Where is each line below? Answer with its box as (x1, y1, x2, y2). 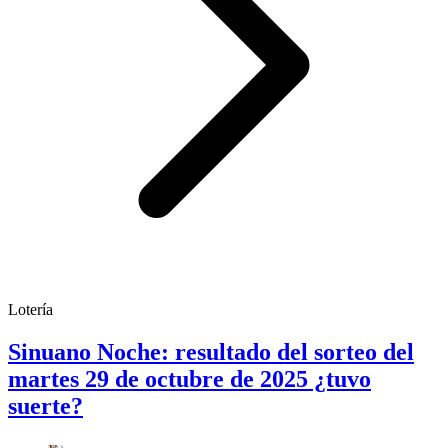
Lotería (8, 301, 53, 319)
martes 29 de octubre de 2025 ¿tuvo (8, 365, 371, 392)
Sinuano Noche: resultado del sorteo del (8, 338, 414, 365)
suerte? (8, 392, 83, 419)
